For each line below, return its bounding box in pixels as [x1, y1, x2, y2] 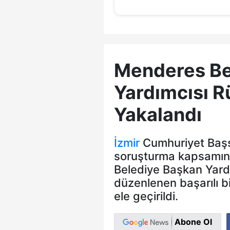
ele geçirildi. [114, 189, 178, 203]
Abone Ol [175, 217, 213, 227]
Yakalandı [114, 103, 202, 126]
